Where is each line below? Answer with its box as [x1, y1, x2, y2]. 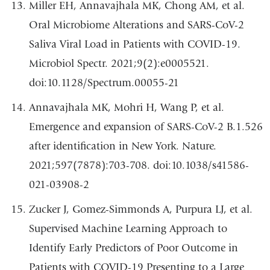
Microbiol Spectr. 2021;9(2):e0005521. [28, 57, 209, 71]
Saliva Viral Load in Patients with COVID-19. [28, 38, 240, 51]
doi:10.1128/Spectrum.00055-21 [28, 77, 179, 90]
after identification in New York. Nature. [28, 140, 216, 153]
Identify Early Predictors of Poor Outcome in [28, 242, 238, 255]
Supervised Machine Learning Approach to [28, 222, 227, 236]
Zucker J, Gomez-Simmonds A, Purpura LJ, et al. [28, 203, 253, 216]
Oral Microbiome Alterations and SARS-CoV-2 [28, 19, 244, 32]
